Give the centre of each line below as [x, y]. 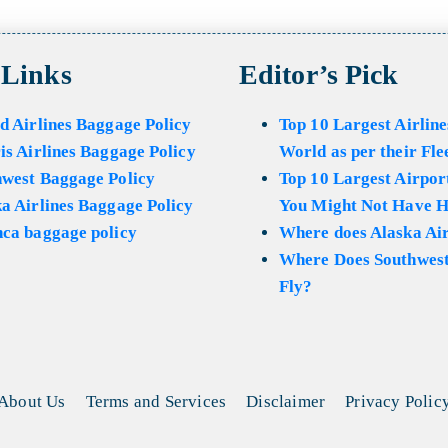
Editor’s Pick [319, 74]
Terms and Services [156, 401]
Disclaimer [286, 401]
